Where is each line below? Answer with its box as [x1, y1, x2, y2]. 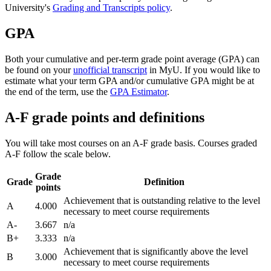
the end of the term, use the [5, 87, 110, 97]
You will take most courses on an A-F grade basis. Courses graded [5, 137, 257, 148]
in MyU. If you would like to [147, 65, 260, 76]
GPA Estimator [110, 87, 167, 97]
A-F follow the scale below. [5, 148, 111, 159]
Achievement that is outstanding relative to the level [64, 195, 260, 206]
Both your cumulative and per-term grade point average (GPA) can [5, 54, 260, 65]
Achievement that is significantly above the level [64, 246, 248, 256]
